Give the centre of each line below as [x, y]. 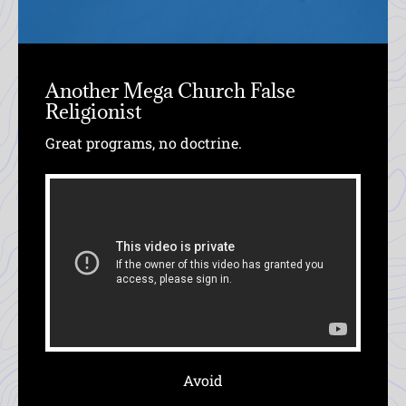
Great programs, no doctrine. [144, 142]
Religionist [93, 111]
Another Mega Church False [170, 90]
